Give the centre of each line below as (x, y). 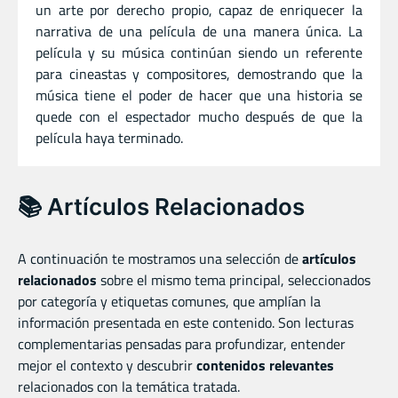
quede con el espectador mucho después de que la (199, 116)
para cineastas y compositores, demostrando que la (199, 73)
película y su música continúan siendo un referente (199, 52)
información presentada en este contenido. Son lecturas (186, 322)
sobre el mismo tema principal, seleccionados (234, 279)
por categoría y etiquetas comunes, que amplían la (169, 301)
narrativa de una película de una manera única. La (199, 31)
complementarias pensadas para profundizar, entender (182, 343)
